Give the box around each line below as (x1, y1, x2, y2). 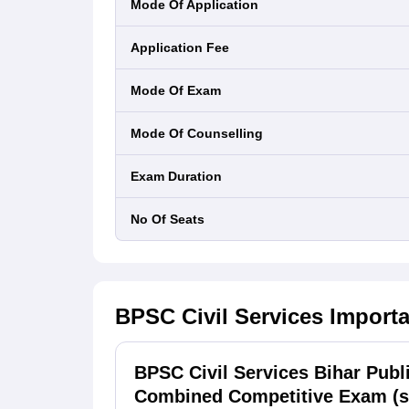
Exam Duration (139, 169, 222, 184)
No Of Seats (140, 212, 204, 226)
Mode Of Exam (142, 83, 221, 98)
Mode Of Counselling (142, 126, 263, 141)
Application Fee (140, 40, 229, 55)
